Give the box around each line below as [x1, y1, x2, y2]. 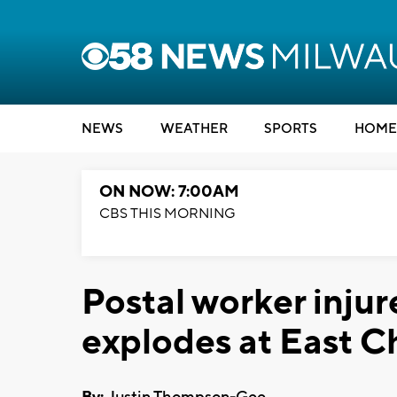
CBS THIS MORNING [99, 205, 236, 222]
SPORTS [264, 121, 317, 137]
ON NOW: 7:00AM [99, 182, 239, 202]
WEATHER [160, 121, 228, 137]
